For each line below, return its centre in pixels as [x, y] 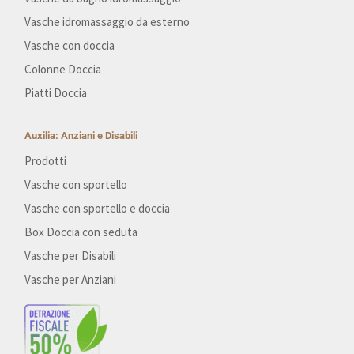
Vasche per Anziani [71, 280]
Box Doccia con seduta [81, 232]
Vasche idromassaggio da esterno [107, 22]
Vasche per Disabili [71, 256]
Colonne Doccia [63, 70]
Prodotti [46, 161]
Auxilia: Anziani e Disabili [81, 136]
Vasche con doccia [70, 46]
